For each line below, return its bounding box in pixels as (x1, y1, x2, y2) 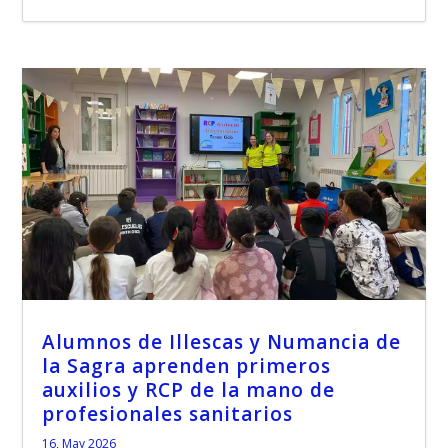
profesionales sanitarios (42, 400, 294, 427)
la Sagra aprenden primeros (42, 352, 332, 379)
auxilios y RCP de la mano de (42, 376, 336, 403)
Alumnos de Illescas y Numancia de (42, 328, 402, 355)
